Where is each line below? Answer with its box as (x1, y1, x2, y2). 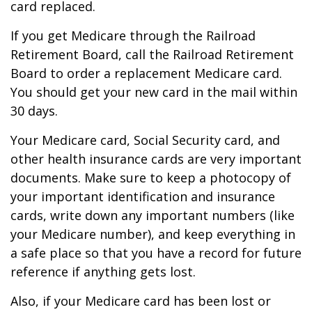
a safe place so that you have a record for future (10, 244, 302, 261)
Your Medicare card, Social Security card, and (10, 132, 280, 148)
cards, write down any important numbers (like (10, 207, 295, 224)
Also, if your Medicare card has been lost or (10, 292, 271, 309)
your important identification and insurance (10, 188, 275, 205)
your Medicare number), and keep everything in (10, 226, 295, 242)
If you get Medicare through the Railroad (10, 27, 256, 44)
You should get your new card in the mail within (10, 84, 297, 100)
